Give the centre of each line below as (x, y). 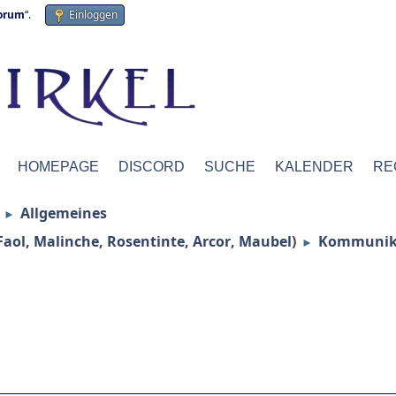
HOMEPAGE (58, 167)
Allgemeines (64, 213)
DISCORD (152, 167)
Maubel (265, 241)
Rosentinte (146, 241)
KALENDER (314, 167)
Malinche (66, 241)
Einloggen (93, 15)
